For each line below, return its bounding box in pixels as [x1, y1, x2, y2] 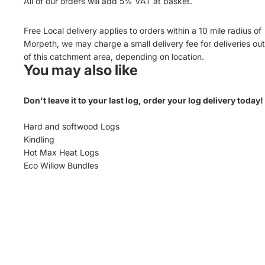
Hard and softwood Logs [24, 121, 119, 131]
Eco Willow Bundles [24, 160, 98, 170]
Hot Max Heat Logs [24, 147, 99, 157]
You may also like [24, 62, 138, 79]
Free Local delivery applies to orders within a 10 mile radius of [24, 25, 261, 35]
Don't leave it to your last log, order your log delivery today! [24, 95, 263, 105]
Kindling [24, 134, 54, 144]
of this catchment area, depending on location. [24, 51, 204, 62]
